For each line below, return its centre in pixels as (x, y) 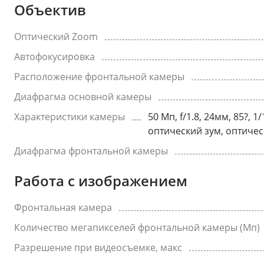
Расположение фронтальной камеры (99, 77)
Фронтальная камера (63, 207)
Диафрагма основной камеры (83, 97)
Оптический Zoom (56, 37)
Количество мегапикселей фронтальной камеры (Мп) (137, 227)
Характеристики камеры (70, 117)
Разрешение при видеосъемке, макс (98, 247)
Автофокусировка (55, 57)
